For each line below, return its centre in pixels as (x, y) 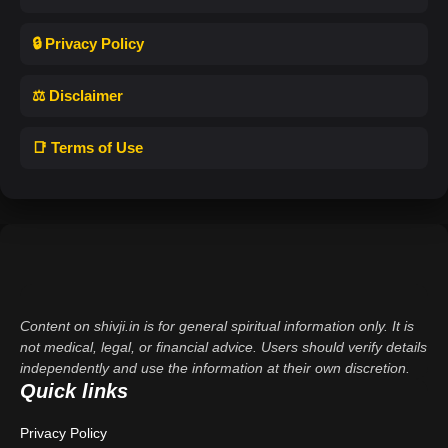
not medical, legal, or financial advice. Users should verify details (223, 346)
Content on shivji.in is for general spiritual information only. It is (217, 325)
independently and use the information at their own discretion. (215, 367)
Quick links (74, 390)
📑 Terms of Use (87, 147)
